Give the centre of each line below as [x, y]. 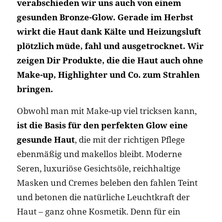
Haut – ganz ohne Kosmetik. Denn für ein [98, 211]
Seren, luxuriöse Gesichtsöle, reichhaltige [98, 168]
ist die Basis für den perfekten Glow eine [102, 125]
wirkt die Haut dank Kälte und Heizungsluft [109, 32]
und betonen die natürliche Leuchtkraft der [103, 197]
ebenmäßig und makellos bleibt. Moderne [99, 154]
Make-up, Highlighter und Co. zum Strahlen [108, 75]
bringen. [35, 89]
